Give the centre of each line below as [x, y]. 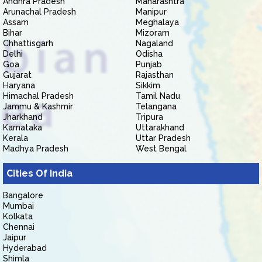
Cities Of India [39, 173]
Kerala [15, 138]
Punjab [149, 64]
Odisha [149, 54]
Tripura [149, 117]
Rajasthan [155, 75]
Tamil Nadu [158, 96]
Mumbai [18, 206]
